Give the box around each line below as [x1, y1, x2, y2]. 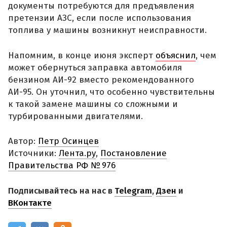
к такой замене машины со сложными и [8, 98, 178, 109]
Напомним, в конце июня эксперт [8, 50, 156, 61]
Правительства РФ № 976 [8, 160, 116, 171]
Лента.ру [59, 148, 96, 159]
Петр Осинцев [38, 136, 99, 147]
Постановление [100, 148, 167, 159]
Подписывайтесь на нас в [8, 185, 115, 196]
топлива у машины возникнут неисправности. [8, 25, 207, 36]
